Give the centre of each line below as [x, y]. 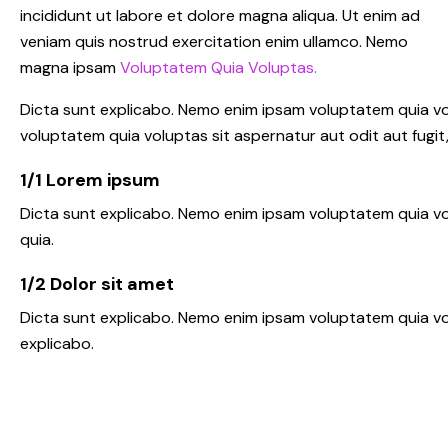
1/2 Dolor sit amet [97, 283]
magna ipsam [70, 67]
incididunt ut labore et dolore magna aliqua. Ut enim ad [220, 15]
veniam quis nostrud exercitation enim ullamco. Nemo [214, 41]
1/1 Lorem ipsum [90, 179]
